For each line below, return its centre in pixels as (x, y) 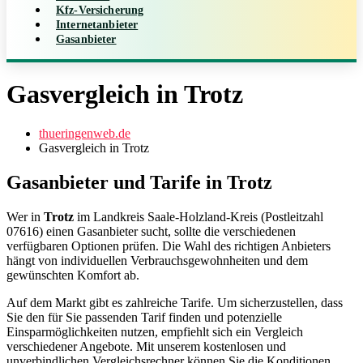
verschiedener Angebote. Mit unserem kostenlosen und (146, 347)
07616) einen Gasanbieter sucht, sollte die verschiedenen (151, 232)
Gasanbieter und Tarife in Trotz (139, 183)
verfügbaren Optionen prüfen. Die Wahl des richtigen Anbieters (169, 246)
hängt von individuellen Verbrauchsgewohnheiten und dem (157, 261)
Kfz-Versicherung (100, 10)
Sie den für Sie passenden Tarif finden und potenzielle (144, 318)
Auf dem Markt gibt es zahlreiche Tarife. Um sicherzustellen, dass (175, 303)
